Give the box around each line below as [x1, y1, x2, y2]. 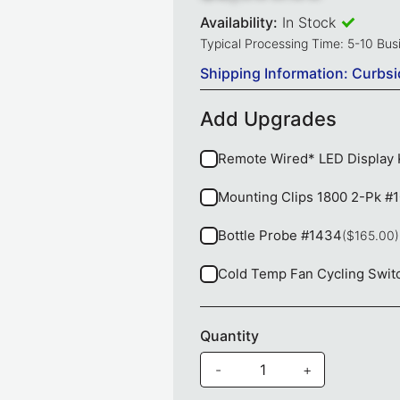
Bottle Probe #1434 [218, 226, 342, 244]
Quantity [200, 327, 259, 346]
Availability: [200, 13, 278, 32]
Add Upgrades [200, 107, 337, 131]
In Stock [282, 13, 336, 32]
